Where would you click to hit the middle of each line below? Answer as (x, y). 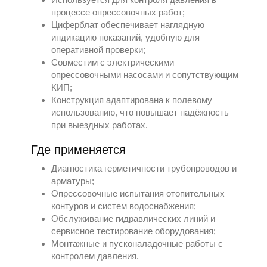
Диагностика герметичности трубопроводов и (144, 168)
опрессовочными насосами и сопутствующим (145, 75)
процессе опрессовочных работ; (118, 12)
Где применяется (79, 150)
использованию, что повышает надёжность (140, 112)
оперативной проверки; (99, 50)
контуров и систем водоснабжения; (124, 206)
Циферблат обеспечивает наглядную (128, 25)
